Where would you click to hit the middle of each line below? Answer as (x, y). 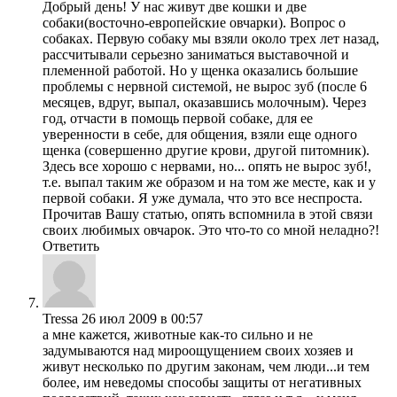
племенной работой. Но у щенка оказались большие (200, 71)
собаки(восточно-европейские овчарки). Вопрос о (194, 23)
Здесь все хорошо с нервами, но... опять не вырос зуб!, (207, 167)
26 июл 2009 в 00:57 (142, 319)
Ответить (71, 246)
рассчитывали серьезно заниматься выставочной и (196, 55)
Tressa (60, 319)
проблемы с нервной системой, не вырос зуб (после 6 (205, 87)
